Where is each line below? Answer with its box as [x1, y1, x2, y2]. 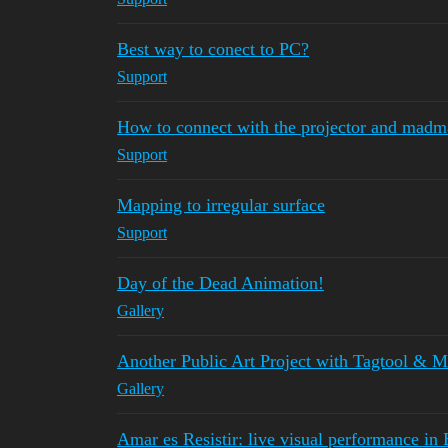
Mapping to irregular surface [117, 195, 325, 215]
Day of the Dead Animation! [117, 273, 324, 293]
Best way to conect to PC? [117, 39, 309, 59]
